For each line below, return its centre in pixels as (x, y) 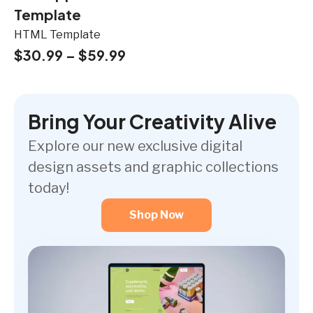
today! (49, 188)
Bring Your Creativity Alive (152, 122)
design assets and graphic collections (153, 167)
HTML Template (57, 35)
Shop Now (156, 215)
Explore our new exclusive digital (135, 146)
